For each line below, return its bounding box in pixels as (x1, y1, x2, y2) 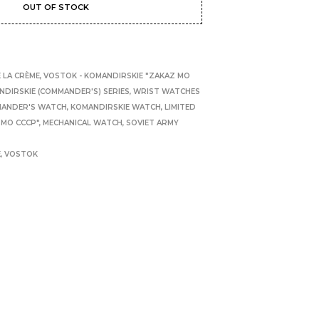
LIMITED (164, 102, 197, 112)
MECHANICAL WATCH (43, 117, 123, 127)
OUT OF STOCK (22, 1, 89, 12)
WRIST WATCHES (133, 86, 201, 96)
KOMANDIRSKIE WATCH (70, 102, 162, 112)
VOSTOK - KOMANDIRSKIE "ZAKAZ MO (43, 70, 191, 80)
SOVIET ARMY (126, 117, 179, 127)
